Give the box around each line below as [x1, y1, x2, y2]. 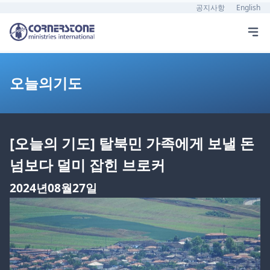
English [236, 2, 260, 13]
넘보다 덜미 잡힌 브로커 [10, 155, 172, 175]
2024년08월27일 [10, 180, 97, 196]
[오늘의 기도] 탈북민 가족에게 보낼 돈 [10, 133, 254, 153]
